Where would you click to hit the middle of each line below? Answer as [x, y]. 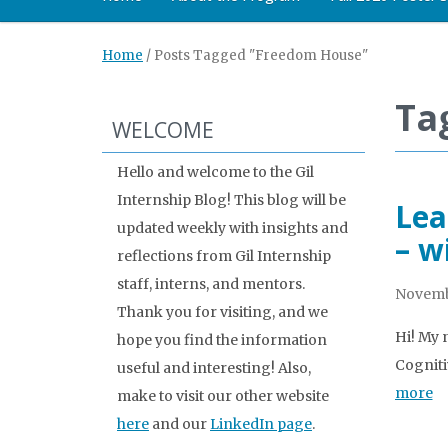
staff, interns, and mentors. [211, 284]
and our [179, 424]
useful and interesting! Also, [214, 368]
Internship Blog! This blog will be [231, 200]
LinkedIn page [261, 424]
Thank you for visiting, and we [222, 312]
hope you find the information [222, 340]
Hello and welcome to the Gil [215, 172]
